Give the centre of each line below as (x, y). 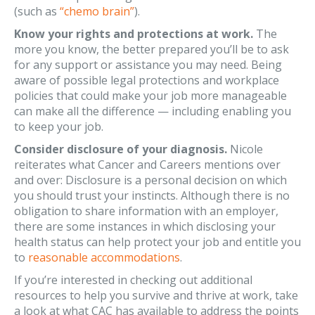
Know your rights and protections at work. (134, 34)
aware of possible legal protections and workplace (147, 80)
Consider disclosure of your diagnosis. (121, 149)
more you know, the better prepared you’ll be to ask (152, 49)
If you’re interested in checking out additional (133, 280)
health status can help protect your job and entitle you (157, 242)
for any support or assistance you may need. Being (148, 65)
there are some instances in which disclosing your (145, 226)
